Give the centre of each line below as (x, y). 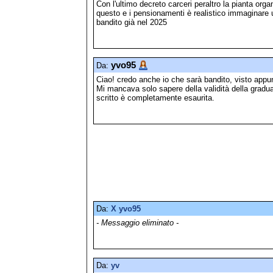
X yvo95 (126, 209)
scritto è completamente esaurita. (155, 97)
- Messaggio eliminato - (137, 223)
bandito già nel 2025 (132, 23)
